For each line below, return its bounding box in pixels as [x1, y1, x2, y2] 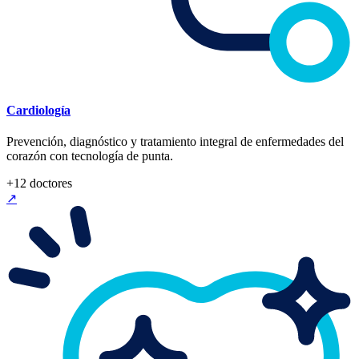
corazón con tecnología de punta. [6, 148, 173, 163]
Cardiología [6, 103, 71, 117]
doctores [26, 175, 72, 190]
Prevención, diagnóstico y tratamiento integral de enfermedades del [6, 134, 344, 148]
